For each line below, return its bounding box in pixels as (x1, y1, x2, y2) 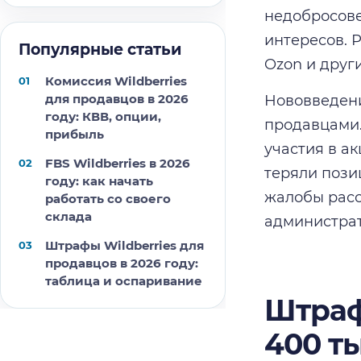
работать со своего (45, 191, 171, 206)
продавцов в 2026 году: (45, 255, 198, 271)
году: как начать (45, 173, 153, 189)
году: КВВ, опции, (45, 109, 161, 124)
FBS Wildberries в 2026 (45, 156, 190, 171)
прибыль (45, 127, 104, 142)
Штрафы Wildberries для (45, 238, 204, 253)
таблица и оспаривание (45, 273, 202, 288)
